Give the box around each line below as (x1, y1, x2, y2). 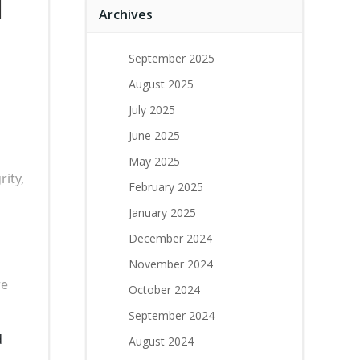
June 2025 (129, 128, 180, 143)
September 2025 (129, 51, 215, 66)
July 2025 (129, 102, 175, 117)
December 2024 (129, 231, 212, 246)
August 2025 (129, 76, 194, 92)
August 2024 (129, 333, 194, 349)
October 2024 (129, 282, 200, 297)
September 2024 (129, 308, 215, 323)
